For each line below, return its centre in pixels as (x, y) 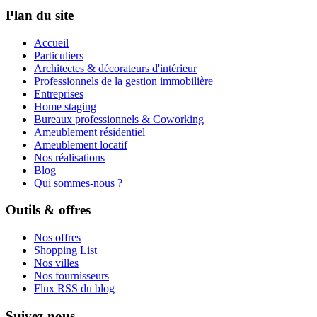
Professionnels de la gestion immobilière (123, 81)
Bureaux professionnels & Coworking (119, 119)
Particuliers (59, 55)
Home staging (65, 106)
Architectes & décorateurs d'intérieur (115, 68)
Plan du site (40, 15)
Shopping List (65, 250)
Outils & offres (48, 210)
